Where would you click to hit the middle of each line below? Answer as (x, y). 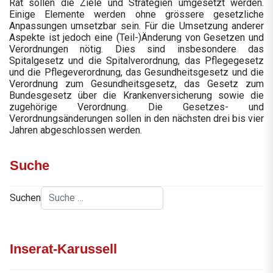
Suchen (25, 198)
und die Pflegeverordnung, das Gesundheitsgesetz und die (136, 73)
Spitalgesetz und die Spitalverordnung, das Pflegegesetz (136, 61)
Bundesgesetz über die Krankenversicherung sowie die (136, 96)
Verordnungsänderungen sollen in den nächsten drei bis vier (136, 119)
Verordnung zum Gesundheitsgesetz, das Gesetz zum (136, 84)
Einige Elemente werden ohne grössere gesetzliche (136, 15)
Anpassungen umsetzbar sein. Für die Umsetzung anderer (136, 26)
